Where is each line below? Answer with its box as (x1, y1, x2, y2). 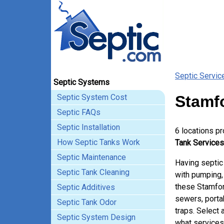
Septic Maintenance (57, 152, 126, 162)
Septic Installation (57, 122, 120, 132)
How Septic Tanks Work (57, 137, 140, 147)
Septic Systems (53, 77, 109, 87)
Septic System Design (57, 212, 135, 222)
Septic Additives (57, 182, 115, 192)
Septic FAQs (57, 107, 100, 117)
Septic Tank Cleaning (57, 167, 129, 177)
